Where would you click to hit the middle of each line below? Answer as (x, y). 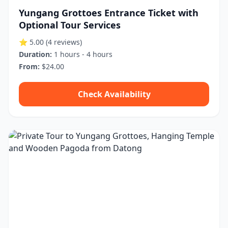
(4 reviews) (64, 42)
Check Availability (114, 94)
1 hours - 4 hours (82, 54)
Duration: (35, 54)
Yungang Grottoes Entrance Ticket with (109, 13)
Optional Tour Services (70, 25)
